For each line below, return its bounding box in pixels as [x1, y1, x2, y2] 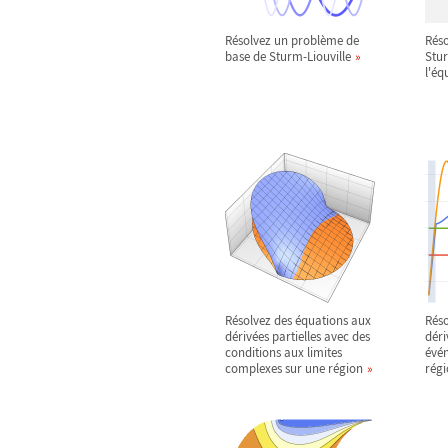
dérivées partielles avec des [225, 328, 370, 345]
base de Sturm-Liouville [225, 48, 351, 65]
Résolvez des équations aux [225, 312, 371, 329]
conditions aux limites [225, 344, 342, 361]
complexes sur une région [225, 360, 363, 377]
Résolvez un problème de [225, 32, 359, 49]
